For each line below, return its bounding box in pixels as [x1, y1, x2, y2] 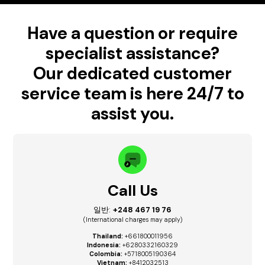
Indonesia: [87, 241, 121, 249]
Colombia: [89, 250, 122, 258]
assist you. [91, 102, 174, 125]
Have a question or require [27, 22, 238, 44]
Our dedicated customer [33, 62, 232, 85]
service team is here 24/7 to [21, 82, 244, 105]
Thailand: [92, 232, 123, 240]
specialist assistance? [46, 42, 219, 64]
